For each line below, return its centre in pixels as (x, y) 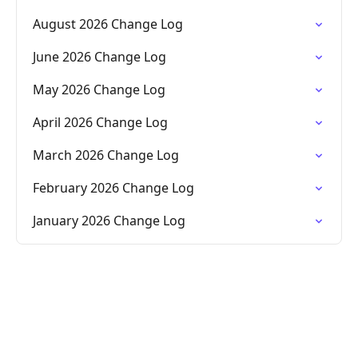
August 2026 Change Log (108, 24)
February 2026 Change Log (113, 188)
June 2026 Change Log (99, 57)
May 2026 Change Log (99, 89)
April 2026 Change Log (100, 122)
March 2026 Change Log (106, 155)
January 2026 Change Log (109, 221)
